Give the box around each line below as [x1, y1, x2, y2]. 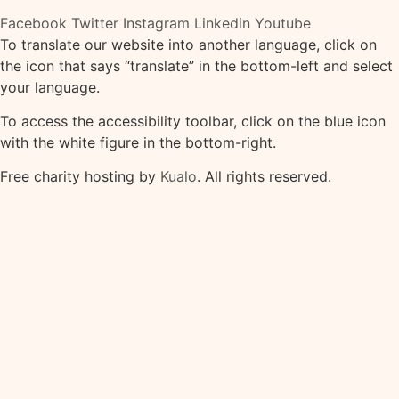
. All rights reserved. [197, 167, 331, 186]
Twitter [71, 13, 118, 32]
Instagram [123, 13, 190, 32]
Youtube [255, 13, 311, 32]
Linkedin [194, 13, 250, 32]
